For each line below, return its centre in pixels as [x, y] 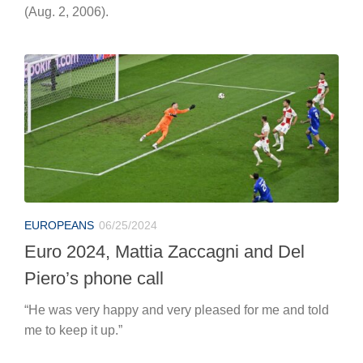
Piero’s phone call [94, 112]
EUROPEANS [59, 59]
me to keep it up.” [73, 164]
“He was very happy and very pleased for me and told [177, 143]
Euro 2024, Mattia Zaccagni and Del [164, 85]
